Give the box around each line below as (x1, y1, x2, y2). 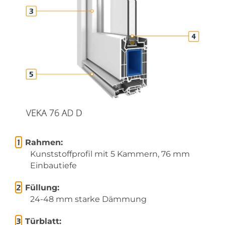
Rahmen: (25, 137, 63, 147)
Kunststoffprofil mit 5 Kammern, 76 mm (30, 149, 190, 159)
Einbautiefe (30, 161, 77, 171)
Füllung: (25, 182, 59, 192)
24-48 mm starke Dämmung (30, 194, 147, 204)
